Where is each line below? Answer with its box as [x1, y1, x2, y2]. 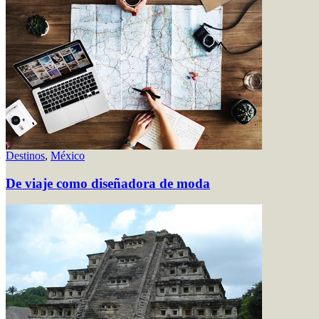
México [51, 149, 85, 162]
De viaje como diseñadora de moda [6, 175, 210, 191]
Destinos [6, 149, 45, 162]
